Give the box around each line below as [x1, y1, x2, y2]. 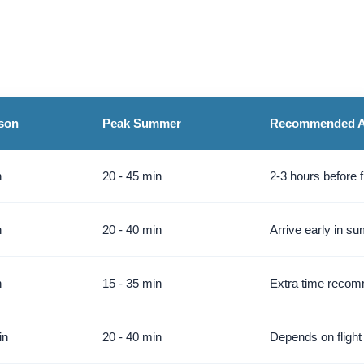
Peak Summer [102, 115, 181, 130]
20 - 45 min [102, 168, 162, 183]
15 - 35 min [102, 275, 162, 290]
